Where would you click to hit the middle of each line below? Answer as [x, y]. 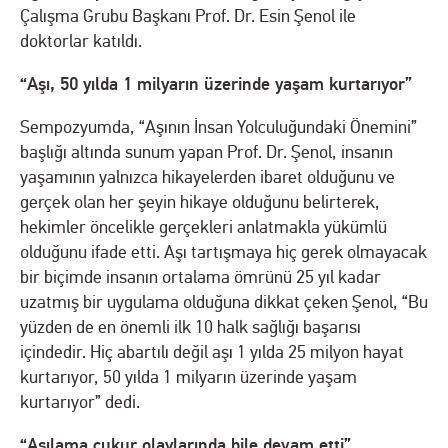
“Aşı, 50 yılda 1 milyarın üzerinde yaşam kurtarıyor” [216, 83]
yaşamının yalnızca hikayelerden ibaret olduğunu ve [207, 177]
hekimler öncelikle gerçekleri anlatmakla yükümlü [203, 227]
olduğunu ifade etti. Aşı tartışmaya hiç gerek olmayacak [223, 252]
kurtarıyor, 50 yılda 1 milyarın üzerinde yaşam [188, 377]
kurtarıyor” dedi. [80, 402]
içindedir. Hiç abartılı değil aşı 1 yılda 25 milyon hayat [212, 352]
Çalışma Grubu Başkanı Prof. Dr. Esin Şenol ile [188, 16]
